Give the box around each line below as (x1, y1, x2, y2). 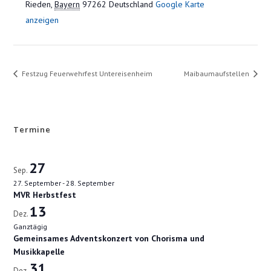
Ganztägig (13, 222, 48, 231)
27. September (13, 178, 62, 188)
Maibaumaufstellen (183, 69, 251, 78)
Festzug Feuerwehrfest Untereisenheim (20, 69, 153, 78)
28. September (66, 178, 115, 188)
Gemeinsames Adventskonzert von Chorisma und (13, 233, 205, 244)
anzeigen (25, 15, 59, 25)
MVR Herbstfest (13, 189, 77, 200)
